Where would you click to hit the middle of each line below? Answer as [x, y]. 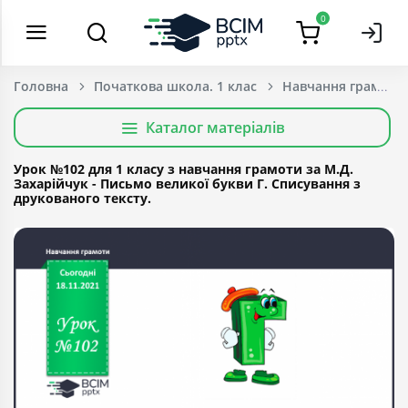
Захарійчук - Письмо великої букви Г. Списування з [187, 184]
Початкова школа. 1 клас [175, 86]
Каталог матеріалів [215, 127]
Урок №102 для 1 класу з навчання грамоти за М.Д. [184, 169]
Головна [41, 86]
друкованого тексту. [82, 198]
